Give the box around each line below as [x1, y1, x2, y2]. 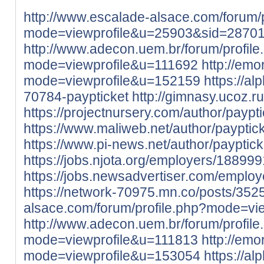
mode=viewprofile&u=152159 [24, 72, 200, 88]
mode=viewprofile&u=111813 [24, 232, 198, 247]
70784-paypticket [24, 88, 128, 104]
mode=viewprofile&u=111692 [24, 57, 198, 72]
